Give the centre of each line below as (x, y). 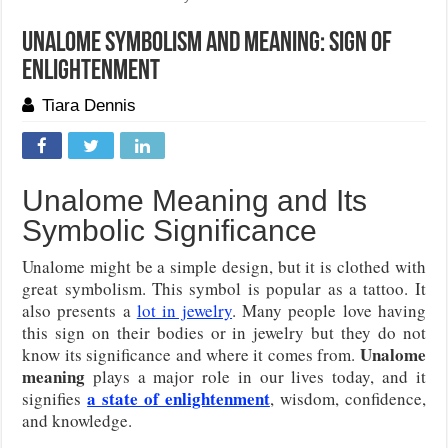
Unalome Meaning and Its (195, 201)
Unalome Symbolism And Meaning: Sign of (207, 44)
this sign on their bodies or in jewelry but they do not (224, 333)
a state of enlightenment (178, 399)
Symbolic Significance (170, 231)
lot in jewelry (184, 311)
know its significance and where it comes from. (191, 355)
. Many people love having (329, 311)
